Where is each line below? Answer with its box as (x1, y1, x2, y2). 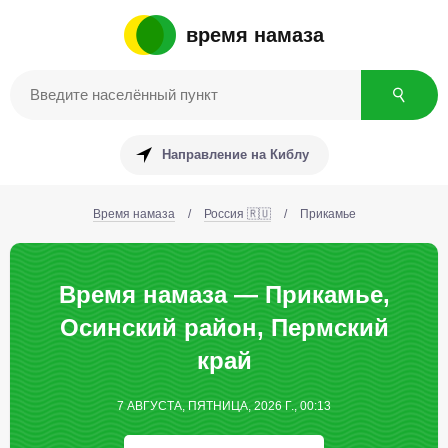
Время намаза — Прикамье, (58, 281, 390, 308)
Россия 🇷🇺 (203, 207, 271, 221)
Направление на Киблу (161, 147, 309, 162)
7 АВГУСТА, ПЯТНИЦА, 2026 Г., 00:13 (117, 399, 331, 413)
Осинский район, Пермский (59, 314, 389, 341)
